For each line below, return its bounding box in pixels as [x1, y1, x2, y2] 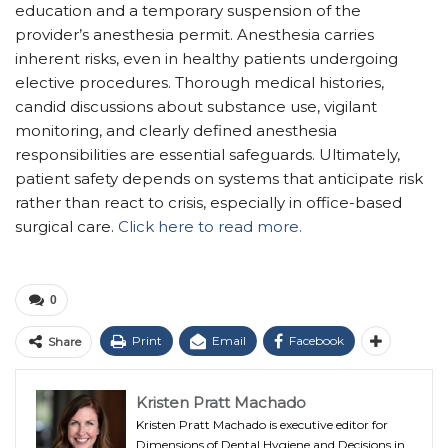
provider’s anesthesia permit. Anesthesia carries [15, 24, 374, 44]
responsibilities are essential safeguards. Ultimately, [15, 144, 400, 164]
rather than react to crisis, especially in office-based [15, 192, 402, 212]
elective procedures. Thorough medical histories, [15, 72, 384, 92]
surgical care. [15, 216, 118, 236]
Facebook [289, 332, 344, 348]
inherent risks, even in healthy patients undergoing [15, 48, 398, 68]
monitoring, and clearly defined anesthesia [15, 120, 337, 140]
